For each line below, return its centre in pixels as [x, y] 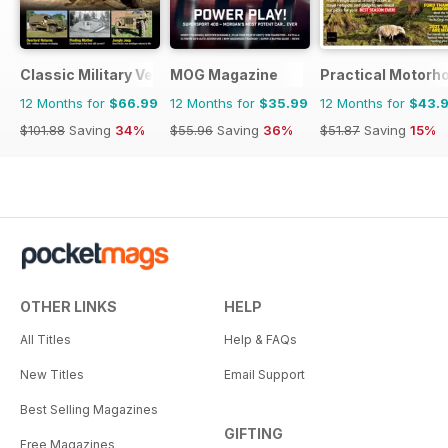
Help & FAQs [260, 339]
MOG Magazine [224, 74]
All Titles [45, 339]
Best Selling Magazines [89, 409]
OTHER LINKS [68, 306]
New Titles [52, 374]
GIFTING [253, 433]
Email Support [264, 374]
